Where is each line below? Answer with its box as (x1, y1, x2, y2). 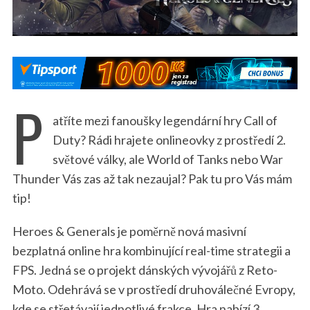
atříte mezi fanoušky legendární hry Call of (52, 113, 277, 129)
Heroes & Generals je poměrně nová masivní (12, 224, 246, 239)
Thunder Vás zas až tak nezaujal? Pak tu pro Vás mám (12, 171, 292, 187)
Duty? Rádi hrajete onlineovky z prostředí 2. (52, 132, 286, 148)
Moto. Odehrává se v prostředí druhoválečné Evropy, (12, 282, 295, 298)
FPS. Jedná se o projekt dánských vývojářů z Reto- (12, 262, 277, 278)
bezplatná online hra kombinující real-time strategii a (12, 243, 291, 259)
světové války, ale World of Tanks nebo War (52, 152, 283, 167)
